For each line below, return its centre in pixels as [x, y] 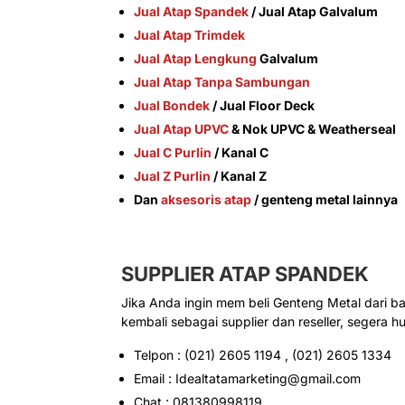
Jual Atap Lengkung [196, 59]
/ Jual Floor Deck [263, 106]
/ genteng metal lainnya [325, 200]
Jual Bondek [172, 106]
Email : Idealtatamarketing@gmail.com [248, 379]
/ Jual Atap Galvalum [314, 12]
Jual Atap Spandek [192, 12]
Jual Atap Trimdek [190, 35]
